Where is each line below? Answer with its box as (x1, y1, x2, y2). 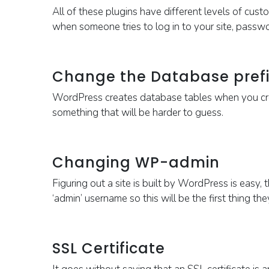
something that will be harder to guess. (52, 106, 223, 119)
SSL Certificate (52, 238, 165, 258)
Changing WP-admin (52, 153, 220, 172)
